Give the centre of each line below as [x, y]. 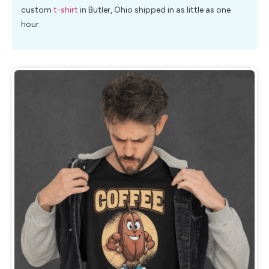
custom [37, 10]
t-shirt [66, 10]
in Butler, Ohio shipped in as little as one [154, 10]
